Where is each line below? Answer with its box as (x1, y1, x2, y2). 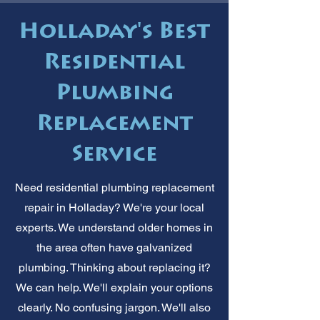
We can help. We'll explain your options (16, 280, 213, 294)
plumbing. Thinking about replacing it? (18, 260, 211, 274)
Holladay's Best (19, 21, 210, 44)
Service (71, 144, 157, 166)
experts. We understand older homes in (16, 220, 213, 234)
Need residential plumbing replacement (14, 180, 214, 194)
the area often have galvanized (36, 240, 192, 254)
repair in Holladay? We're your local (24, 200, 204, 214)
